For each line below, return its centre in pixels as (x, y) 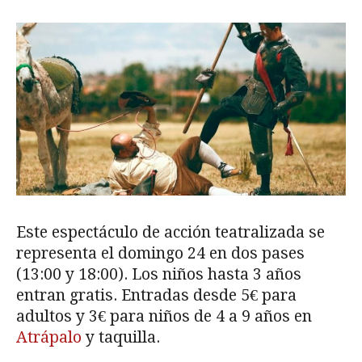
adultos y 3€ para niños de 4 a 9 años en (164, 316)
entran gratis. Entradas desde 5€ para (156, 295)
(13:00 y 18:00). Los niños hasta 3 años (159, 274)
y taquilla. (121, 337)
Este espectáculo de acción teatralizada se (170, 232)
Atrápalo (49, 337)
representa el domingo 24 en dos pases (160, 253)
